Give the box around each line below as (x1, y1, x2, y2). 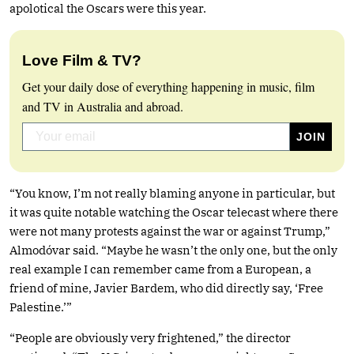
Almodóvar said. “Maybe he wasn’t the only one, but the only (9, 242, 337, 258)
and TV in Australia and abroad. (22, 97, 183, 115)
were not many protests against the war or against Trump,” (9, 223, 330, 239)
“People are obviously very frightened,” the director (9, 330, 291, 345)
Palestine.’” (9, 299, 72, 314)
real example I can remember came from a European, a (9, 261, 311, 277)
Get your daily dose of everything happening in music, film (22, 77, 314, 95)
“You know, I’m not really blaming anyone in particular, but (9, 185, 335, 201)
